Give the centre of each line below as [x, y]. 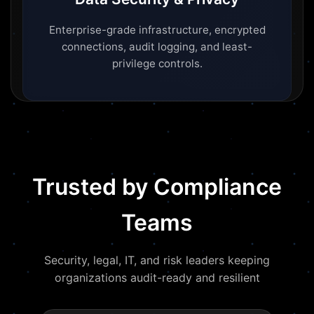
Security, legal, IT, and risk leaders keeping [157, 260]
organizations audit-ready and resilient [157, 278]
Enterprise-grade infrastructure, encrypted [157, 30]
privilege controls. [157, 64]
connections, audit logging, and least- [157, 47]
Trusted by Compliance [157, 187]
